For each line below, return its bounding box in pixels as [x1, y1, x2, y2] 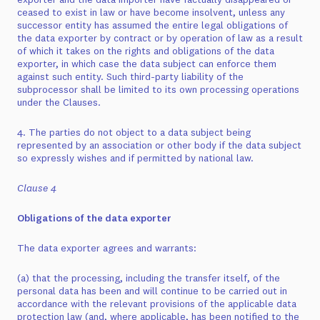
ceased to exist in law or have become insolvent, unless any [17, 6, 285, 19]
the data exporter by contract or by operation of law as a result [17, 31, 303, 44]
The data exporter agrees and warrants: [17, 241, 196, 254]
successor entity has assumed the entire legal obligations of [17, 19, 288, 31]
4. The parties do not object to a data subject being [17, 126, 251, 139]
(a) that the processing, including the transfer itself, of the [17, 271, 280, 284]
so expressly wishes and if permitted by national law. [17, 151, 254, 164]
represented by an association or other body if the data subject [17, 139, 301, 151]
